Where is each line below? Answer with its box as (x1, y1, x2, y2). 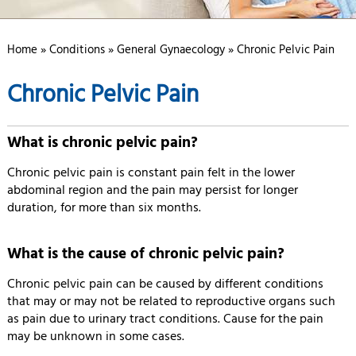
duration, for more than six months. (6, 199, 201, 218)
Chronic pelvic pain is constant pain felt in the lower (6, 164, 295, 183)
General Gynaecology (116, 41, 225, 59)
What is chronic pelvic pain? (6, 131, 198, 155)
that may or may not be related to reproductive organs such (6, 292, 335, 311)
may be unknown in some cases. (6, 327, 184, 346)
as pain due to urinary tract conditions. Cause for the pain (6, 310, 323, 329)
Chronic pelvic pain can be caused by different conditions (6, 275, 323, 294)
